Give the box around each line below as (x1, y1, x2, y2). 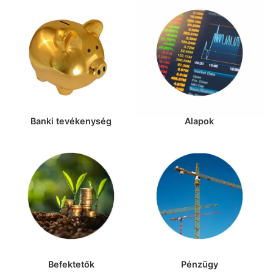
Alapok (185, 116, 214, 127)
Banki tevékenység (30, 116, 112, 127)
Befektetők (48, 258, 94, 269)
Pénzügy (180, 258, 218, 269)
